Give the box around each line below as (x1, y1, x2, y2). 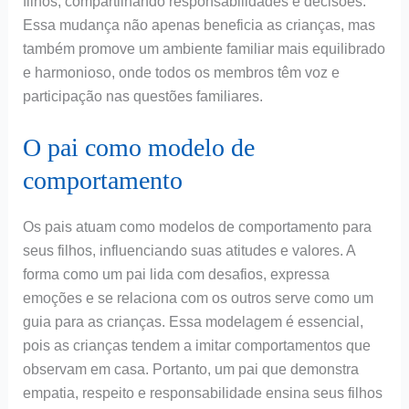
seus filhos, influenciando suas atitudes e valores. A (22, 243, 355, 259)
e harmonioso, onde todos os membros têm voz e (22, 64, 340, 80)
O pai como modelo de (22, 133, 255, 163)
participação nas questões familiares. (22, 88, 263, 104)
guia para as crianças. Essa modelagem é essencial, (22, 314, 363, 330)
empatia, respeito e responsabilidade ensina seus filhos (22, 385, 383, 402)
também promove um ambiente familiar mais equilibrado (22, 40, 385, 57)
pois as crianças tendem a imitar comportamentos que (22, 338, 371, 354)
